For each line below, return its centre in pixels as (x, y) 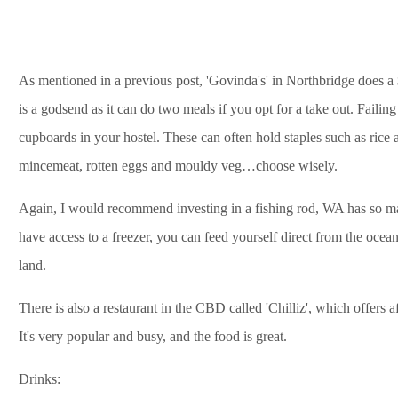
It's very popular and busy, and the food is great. (153, 336)
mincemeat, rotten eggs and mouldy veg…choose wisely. (178, 165)
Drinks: (40, 378)
